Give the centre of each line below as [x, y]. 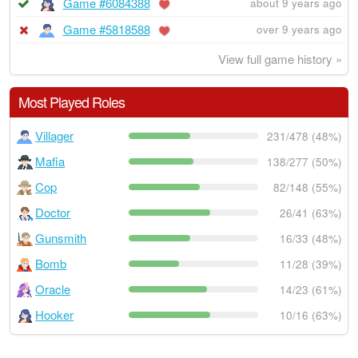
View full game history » [280, 58]
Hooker [55, 315]
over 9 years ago [299, 30]
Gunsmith [61, 238]
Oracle [53, 289]
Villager [55, 136]
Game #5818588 [106, 29]
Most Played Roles [71, 102]
